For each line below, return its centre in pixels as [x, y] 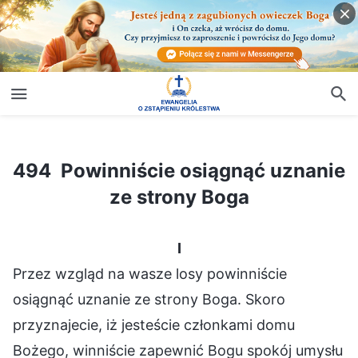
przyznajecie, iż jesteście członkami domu [154, 324]
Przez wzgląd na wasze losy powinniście [150, 273]
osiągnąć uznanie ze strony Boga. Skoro [149, 299]
